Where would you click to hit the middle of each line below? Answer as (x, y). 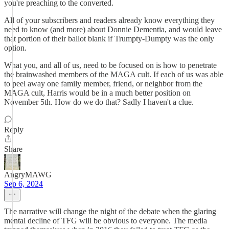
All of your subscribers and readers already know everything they (109, 20)
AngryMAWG (28, 175)
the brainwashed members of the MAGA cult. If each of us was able (114, 74)
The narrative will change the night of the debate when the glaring (110, 211)
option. (15, 48)
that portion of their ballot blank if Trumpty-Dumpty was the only (109, 39)
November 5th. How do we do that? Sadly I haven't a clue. (99, 102)
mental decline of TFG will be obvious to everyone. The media (106, 221)
